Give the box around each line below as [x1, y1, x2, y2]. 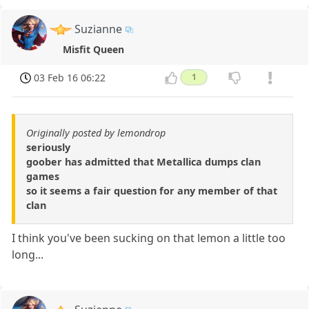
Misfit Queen [62, 42, 124, 56]
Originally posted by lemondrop [26, 126, 166, 140]
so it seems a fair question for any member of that [26, 184, 277, 198]
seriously [26, 141, 70, 154]
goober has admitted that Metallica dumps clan [26, 155, 261, 169]
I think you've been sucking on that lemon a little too [12, 230, 286, 246]
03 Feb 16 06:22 [34, 70, 106, 84]
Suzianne [74, 21, 123, 37]
